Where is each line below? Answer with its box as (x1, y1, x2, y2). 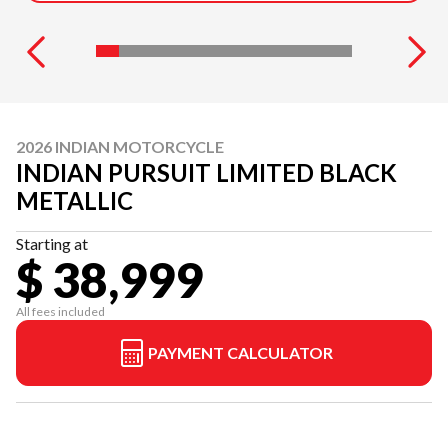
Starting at (16, 234, 88, 253)
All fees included (16, 304, 105, 319)
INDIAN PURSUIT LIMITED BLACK (16, 158, 397, 187)
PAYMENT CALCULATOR (147, 343, 333, 362)
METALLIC (16, 186, 133, 215)
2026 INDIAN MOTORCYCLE (16, 137, 224, 156)
